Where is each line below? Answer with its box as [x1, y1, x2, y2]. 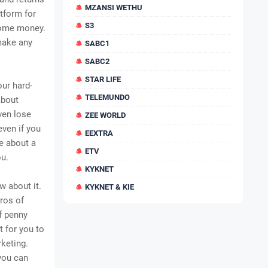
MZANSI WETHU [85, 3, 142, 12]
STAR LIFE [85, 75, 121, 84]
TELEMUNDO [85, 93, 130, 102]
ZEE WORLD [85, 111, 126, 120]
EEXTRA [85, 129, 113, 138]
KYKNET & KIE [85, 182, 134, 191]
